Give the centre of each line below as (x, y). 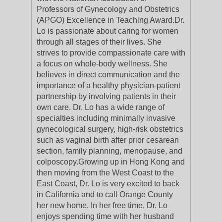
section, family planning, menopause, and (110, 151)
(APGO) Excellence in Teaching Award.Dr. (111, 20)
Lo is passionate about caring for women (108, 31)
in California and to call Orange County (105, 194)
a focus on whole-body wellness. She (102, 64)
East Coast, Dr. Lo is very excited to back (108, 184)
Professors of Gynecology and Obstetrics (108, 9)
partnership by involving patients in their (106, 96)
